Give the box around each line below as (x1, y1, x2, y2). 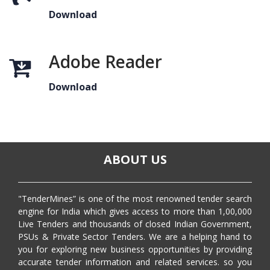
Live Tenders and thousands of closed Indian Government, (18, 218, 252, 230)
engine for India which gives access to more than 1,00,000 (18, 206, 252, 217)
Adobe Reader (49, 50, 162, 73)
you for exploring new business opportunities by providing (18, 243, 252, 255)
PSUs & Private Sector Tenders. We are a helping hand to (18, 231, 252, 242)
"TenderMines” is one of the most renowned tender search (18, 193, 252, 204)
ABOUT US (103, 151, 167, 168)
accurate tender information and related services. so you (18, 256, 252, 268)
